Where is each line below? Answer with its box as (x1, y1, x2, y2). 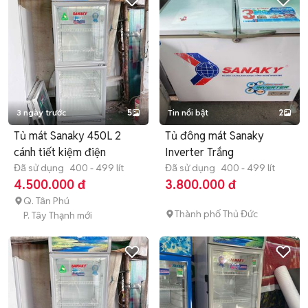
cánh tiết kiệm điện (14, 145, 106, 159)
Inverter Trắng (165, 145, 234, 159)
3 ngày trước (16, 107, 66, 118)
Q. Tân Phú (23, 195, 69, 207)
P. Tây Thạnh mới (23, 209, 92, 221)
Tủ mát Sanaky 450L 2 (14, 129, 121, 143)
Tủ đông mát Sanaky (165, 129, 264, 143)
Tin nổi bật (168, 107, 208, 118)
